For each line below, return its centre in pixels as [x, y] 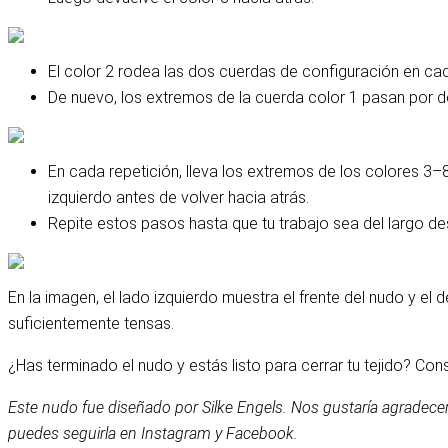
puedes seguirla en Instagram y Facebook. [153, 433]
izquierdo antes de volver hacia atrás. [178, 197]
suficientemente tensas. [91, 323]
